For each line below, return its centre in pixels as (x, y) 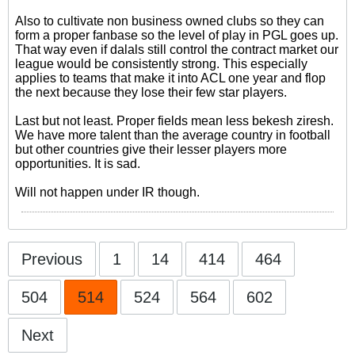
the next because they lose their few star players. (151, 92)
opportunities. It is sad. (78, 164)
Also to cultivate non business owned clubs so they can (170, 21)
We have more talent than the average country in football (173, 135)
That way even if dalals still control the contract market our (177, 50)
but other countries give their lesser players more (151, 149)
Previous (52, 259)
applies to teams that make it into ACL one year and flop (170, 78)
